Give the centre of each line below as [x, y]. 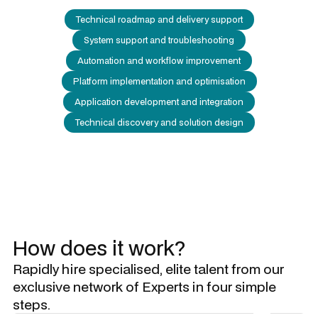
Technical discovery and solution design [159, 122]
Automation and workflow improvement [159, 61]
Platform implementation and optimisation [159, 81]
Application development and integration [159, 102]
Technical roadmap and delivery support [159, 20]
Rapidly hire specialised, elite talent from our [148, 269]
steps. [32, 304]
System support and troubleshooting [159, 40]
